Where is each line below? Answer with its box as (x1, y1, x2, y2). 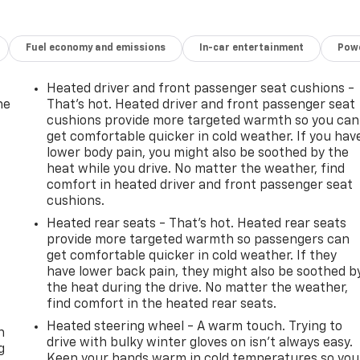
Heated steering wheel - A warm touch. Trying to (47, 320, 343, 333)
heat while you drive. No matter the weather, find (47, 162, 346, 176)
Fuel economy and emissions (26, 43, 166, 53)
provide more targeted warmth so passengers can (47, 233, 350, 247)
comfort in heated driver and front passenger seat (47, 178, 354, 192)
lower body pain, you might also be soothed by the (47, 146, 350, 160)
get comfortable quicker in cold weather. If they (47, 249, 337, 263)
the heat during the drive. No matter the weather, (47, 281, 349, 295)
